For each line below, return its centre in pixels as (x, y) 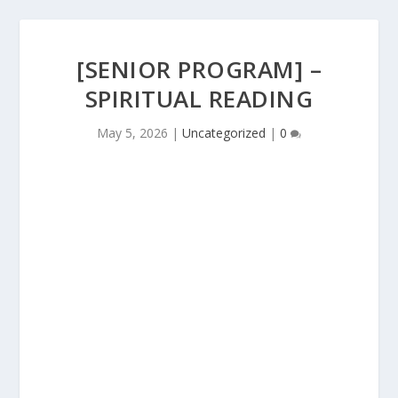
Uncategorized (224, 133)
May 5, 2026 (132, 133)
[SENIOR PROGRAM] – (199, 69)
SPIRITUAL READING (199, 99)
